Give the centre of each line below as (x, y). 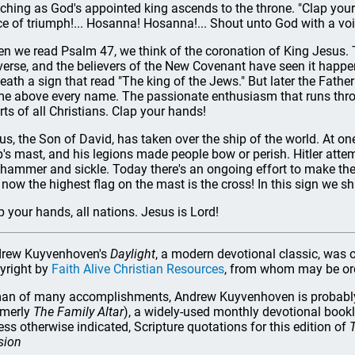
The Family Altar (78, 312)
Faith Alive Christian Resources (138, 269)
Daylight (133, 254)
